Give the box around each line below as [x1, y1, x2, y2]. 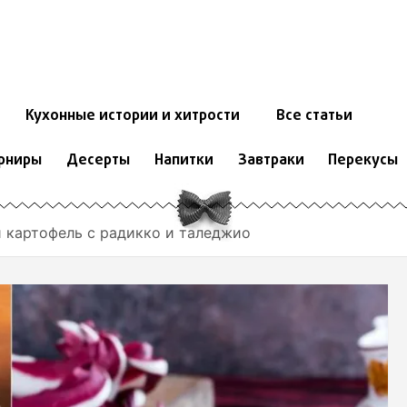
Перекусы [328, 150, 399, 173]
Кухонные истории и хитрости [25, 105, 240, 128]
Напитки [154, 150, 213, 173]
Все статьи [275, 105, 352, 128]
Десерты [65, 150, 130, 173]
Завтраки [237, 150, 304, 173]
